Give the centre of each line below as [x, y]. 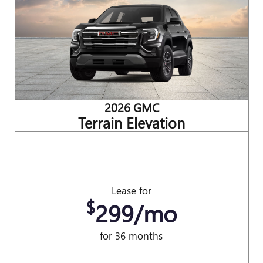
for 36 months [131, 235]
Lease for [131, 190]
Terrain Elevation [131, 122]
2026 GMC [131, 107]
